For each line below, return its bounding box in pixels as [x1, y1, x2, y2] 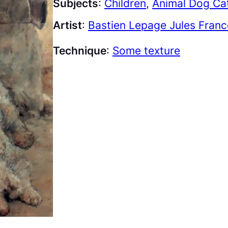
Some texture [112, 44, 180, 58]
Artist [53, 18, 82, 32]
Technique [53, 44, 106, 58]
